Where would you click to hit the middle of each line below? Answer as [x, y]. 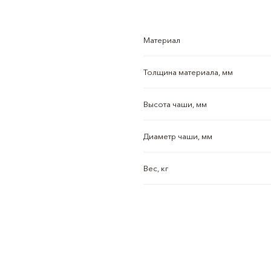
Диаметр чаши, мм [178, 136]
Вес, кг [155, 168]
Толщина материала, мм [188, 72]
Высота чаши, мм [175, 104]
